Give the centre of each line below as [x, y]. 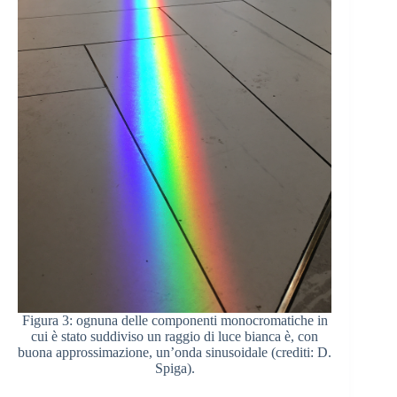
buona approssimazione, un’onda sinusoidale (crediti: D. [175, 353]
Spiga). [175, 369]
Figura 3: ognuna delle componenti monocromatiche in [175, 321]
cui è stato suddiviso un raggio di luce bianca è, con [175, 337]
